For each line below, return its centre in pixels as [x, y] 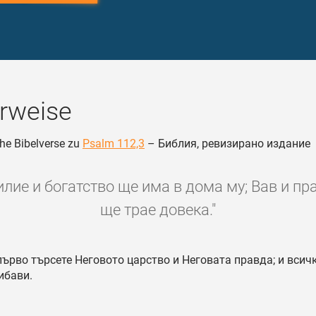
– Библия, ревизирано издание [227, 144]
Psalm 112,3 [114, 144]
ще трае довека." [158, 210]
